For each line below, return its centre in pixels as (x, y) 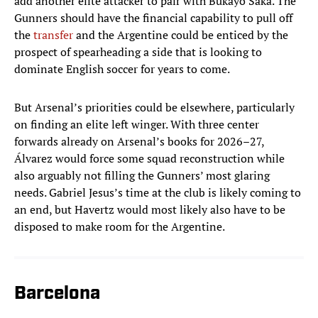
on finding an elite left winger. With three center (137, 125)
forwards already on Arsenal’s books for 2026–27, (139, 142)
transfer (53, 35)
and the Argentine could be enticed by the (181, 35)
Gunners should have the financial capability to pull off (153, 18)
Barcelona (57, 295)
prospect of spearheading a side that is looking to (138, 52)
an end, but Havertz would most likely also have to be (150, 210)
